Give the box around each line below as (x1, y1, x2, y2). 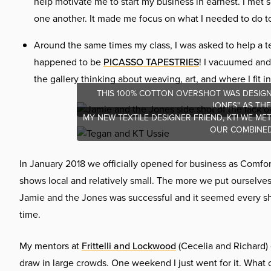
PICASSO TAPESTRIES (103, 55, 199, 70)
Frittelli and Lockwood (82, 239, 176, 253)
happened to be (34, 55, 103, 70)
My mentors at (19, 239, 82, 253)
